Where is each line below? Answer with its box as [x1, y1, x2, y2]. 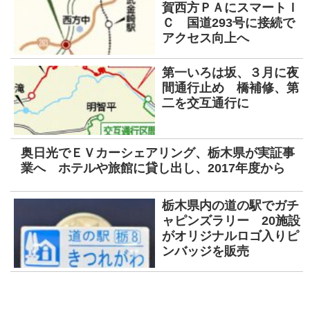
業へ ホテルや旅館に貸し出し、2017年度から [21, 161, 285, 176]
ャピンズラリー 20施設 [162, 214, 300, 228]
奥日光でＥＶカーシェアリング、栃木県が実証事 [21, 146, 295, 161]
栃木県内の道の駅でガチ [162, 199, 299, 213]
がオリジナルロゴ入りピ [162, 229, 299, 244]
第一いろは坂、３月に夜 [162, 66, 299, 80]
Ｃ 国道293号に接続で [162, 16, 295, 30]
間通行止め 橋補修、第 [162, 81, 299, 95]
